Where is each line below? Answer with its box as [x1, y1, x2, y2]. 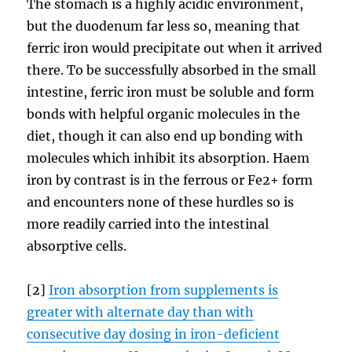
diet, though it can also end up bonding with [27, 127, 304, 144]
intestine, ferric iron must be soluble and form [27, 83, 315, 100]
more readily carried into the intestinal [27, 215, 269, 232]
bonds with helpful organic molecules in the [27, 105, 301, 122]
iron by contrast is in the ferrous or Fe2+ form [27, 171, 313, 188]
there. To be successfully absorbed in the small [27, 61, 317, 78]
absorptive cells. [27, 237, 127, 254]
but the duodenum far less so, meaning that [27, 17, 301, 34]
